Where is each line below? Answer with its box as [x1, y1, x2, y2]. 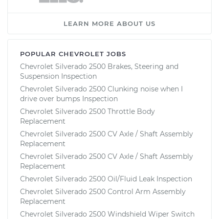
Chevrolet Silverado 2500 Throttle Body [20, 107, 155, 116]
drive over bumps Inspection [20, 94, 118, 103]
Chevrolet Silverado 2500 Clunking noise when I [20, 84, 183, 93]
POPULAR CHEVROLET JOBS [20, 49, 126, 58]
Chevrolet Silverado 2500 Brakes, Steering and [20, 62, 178, 71]
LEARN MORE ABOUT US [64, 19, 155, 27]
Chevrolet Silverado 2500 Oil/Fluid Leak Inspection [20, 174, 192, 183]
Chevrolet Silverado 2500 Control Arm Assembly [20, 187, 186, 196]
